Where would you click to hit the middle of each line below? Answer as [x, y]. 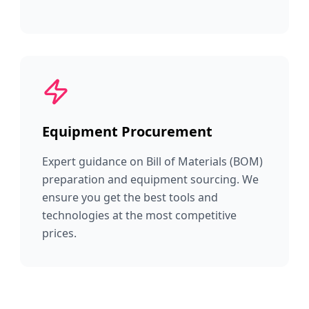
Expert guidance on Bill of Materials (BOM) [153, 161]
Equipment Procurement [128, 131]
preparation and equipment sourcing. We [151, 179]
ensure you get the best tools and [130, 197]
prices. [60, 233]
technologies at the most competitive [140, 215]
